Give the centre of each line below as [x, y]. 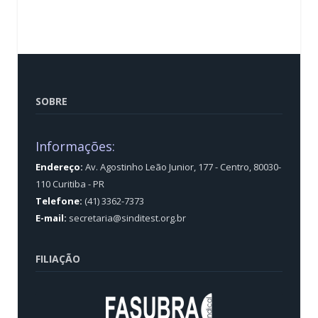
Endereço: [59, 167]
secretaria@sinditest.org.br [127, 218]
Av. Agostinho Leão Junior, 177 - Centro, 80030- [182, 167]
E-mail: [51, 218]
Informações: [75, 147]
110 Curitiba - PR [70, 184]
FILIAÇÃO [58, 259]
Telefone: [60, 201]
